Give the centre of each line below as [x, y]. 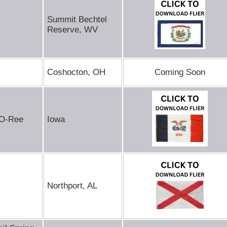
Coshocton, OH [76, 72]
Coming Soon [180, 72]
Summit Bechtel [77, 20]
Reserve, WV [72, 30]
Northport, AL [72, 186]
